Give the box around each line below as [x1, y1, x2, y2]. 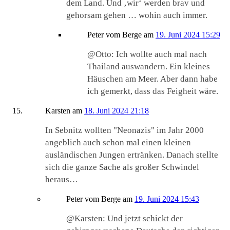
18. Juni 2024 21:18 [84, 106, 149, 116]
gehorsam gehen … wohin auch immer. [66, 10, 207, 21]
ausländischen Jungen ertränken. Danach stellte [45, 150, 218, 160]
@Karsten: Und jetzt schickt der [66, 214, 183, 224]
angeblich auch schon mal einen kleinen [45, 138, 191, 148]
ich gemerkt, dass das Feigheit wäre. [87, 86, 218, 97]
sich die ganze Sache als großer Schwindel [45, 162, 199, 172]
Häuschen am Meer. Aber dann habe [87, 74, 218, 84]
